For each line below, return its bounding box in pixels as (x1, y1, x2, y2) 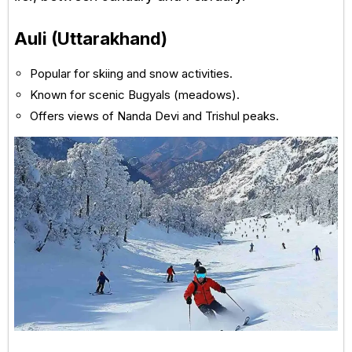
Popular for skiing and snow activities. (30, 65, 233, 81)
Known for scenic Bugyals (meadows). (30, 86, 240, 102)
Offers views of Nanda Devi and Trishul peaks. (30, 108, 279, 123)
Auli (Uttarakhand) (14, 27, 167, 49)
